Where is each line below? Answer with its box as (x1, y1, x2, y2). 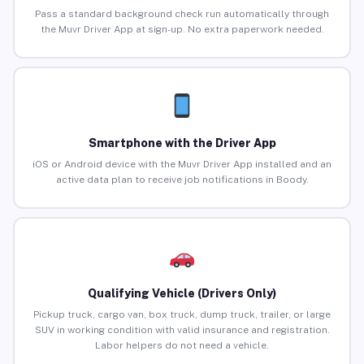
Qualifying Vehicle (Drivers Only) (88, 287, 276, 301)
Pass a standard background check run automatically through (35, 8, 329, 20)
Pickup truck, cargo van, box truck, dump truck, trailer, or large (33, 309, 331, 321)
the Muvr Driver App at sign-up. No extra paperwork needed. (40, 24, 324, 36)
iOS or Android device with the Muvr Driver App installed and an (32, 158, 331, 171)
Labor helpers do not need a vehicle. (95, 340, 269, 352)
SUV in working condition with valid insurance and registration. (34, 324, 330, 336)
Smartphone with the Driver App (88, 136, 276, 150)
